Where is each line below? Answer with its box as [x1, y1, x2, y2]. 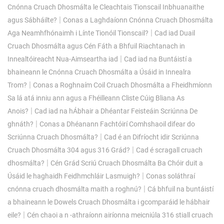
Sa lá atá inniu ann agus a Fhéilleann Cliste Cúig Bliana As [7, 93, 184, 102]
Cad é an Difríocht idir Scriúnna [104, 132, 199, 141]
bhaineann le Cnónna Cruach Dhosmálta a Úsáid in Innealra [7, 67, 191, 76]
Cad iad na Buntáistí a [124, 54, 192, 63]
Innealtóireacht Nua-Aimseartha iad [7, 54, 118, 63]
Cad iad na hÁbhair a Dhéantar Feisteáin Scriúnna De [34, 106, 197, 115]
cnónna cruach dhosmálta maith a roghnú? [7, 184, 141, 193]
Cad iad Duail [154, 28, 195, 37]
